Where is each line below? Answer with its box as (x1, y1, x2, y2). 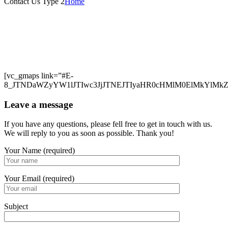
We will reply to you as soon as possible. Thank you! (4, 129, 174, 138)
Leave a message (4, 99, 73, 110)
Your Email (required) (4, 174, 74, 183)
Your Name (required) (4, 146, 75, 155)
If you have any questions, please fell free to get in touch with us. (4, 120, 212, 129)
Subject (4, 202, 28, 211)
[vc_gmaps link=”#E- (4, 71, 73, 80)
